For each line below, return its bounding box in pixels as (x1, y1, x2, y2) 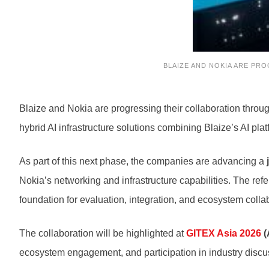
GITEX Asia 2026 (186, 228, 261, 239)
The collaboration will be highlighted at (19, 228, 186, 239)
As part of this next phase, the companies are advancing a (19, 156, 267, 167)
